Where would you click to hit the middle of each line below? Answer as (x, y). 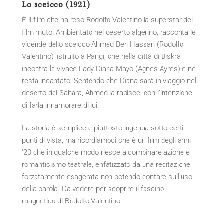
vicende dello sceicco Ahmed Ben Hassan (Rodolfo (102, 45)
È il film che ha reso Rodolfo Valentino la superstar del (107, 20)
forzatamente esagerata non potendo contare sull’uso (107, 177)
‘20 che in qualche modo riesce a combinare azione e (106, 153)
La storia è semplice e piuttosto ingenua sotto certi (102, 128)
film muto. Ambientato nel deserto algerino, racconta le (109, 32)
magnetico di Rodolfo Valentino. (72, 201)
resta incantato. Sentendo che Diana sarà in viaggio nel (109, 81)
